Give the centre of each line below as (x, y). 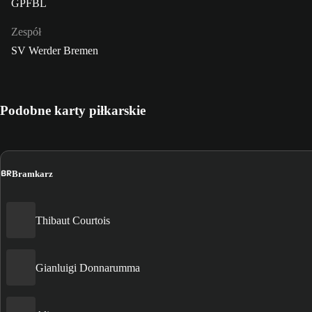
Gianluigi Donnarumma (88, 267)
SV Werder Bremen (55, 51)
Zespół (26, 32)
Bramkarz (32, 173)
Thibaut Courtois (73, 220)
